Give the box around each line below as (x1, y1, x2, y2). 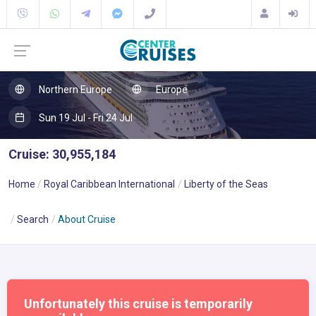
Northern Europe (37, 84, 112, 95)
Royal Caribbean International (44, 178, 176, 190)
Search (17, 214, 49, 225)
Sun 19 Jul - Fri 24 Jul (37, 112, 133, 123)
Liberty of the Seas (183, 178, 268, 190)
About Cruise (57, 214, 116, 225)
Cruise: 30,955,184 (8, 147, 116, 162)
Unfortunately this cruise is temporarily (24, 296, 253, 311)
